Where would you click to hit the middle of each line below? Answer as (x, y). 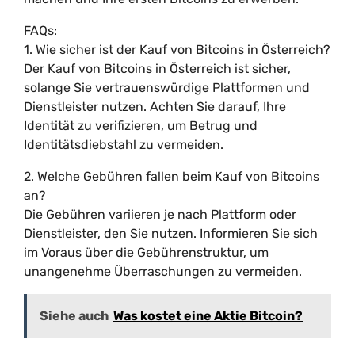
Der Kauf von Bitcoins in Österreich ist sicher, (157, 69)
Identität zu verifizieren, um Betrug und (141, 126)
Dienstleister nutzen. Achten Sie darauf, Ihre (155, 107)
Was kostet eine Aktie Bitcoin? (208, 316)
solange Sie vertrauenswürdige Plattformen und (167, 88)
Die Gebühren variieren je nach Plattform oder (160, 214)
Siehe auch (74, 316)
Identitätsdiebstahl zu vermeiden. (124, 145)
